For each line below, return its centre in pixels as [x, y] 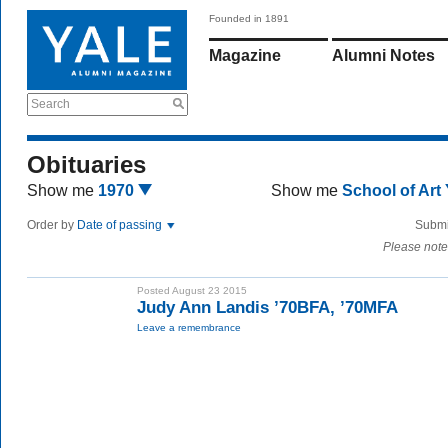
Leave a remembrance [189, 327]
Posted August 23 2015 [192, 290]
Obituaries [86, 164]
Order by [52, 225]
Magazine [245, 55]
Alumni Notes [383, 55]
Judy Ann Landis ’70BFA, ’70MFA [267, 307]
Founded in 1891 [249, 18]
